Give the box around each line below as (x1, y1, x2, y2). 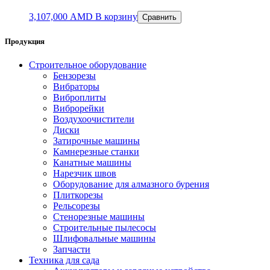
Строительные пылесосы (53, 222, 156, 233)
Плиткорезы (53, 189, 103, 200)
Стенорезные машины (53, 211, 145, 222)
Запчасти (53, 243, 90, 254)
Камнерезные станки (53, 146, 139, 157)
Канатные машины (53, 157, 131, 168)
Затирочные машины (53, 135, 140, 146)
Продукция (5, 36, 45, 46)
